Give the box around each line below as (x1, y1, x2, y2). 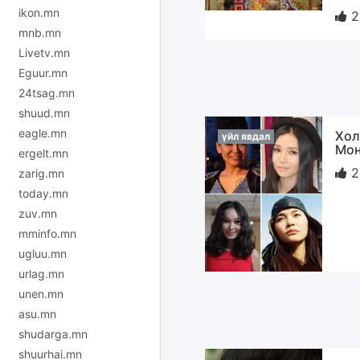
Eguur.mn (18, 65, 67, 80)
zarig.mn (18, 166, 64, 180)
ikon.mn (18, 5, 59, 19)
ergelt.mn (18, 145, 68, 160)
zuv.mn (18, 206, 57, 220)
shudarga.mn (18, 326, 88, 341)
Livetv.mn (18, 45, 70, 59)
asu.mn (18, 306, 56, 321)
